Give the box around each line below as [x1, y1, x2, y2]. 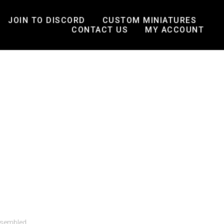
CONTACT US [71, 25, 128, 34]
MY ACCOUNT [145, 25, 204, 34]
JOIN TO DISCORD [8, 15, 85, 25]
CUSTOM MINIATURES [102, 15, 196, 25]
